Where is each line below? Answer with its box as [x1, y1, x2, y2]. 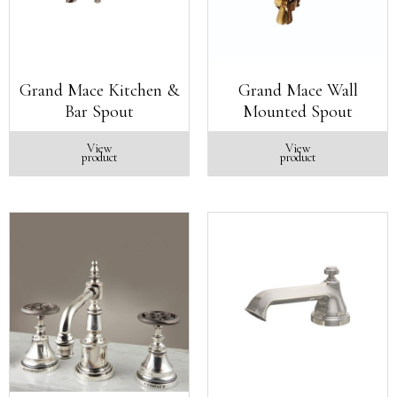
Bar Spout [65, 101, 134, 122]
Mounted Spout [243, 101, 353, 122]
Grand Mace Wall [237, 80, 358, 101]
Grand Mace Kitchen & [19, 80, 179, 101]
